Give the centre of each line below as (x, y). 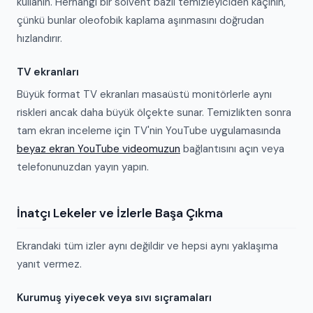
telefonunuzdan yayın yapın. (83, 167)
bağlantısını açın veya (232, 149)
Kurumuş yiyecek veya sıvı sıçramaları (114, 298)
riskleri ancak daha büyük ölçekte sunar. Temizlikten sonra (154, 112)
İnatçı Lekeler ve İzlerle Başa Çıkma (120, 213)
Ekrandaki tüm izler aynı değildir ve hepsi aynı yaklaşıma (147, 246)
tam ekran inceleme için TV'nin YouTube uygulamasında (149, 131)
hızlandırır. (39, 38)
